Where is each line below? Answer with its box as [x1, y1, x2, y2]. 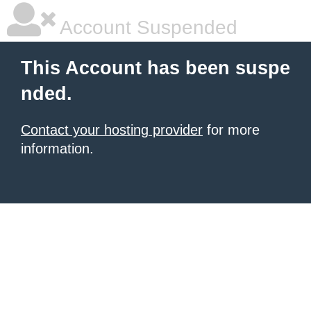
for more [203, 122, 260, 137]
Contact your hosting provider [21, 122, 203, 137]
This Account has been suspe [21, 58, 290, 78]
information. [21, 141, 94, 156]
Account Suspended [56, 17, 237, 38]
